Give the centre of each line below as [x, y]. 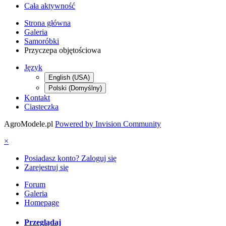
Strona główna [47, 23]
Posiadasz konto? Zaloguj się [70, 158]
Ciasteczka [41, 106]
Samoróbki [42, 41]
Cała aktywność [50, 6]
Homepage [42, 202]
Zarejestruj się [46, 167]
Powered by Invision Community [108, 124]
